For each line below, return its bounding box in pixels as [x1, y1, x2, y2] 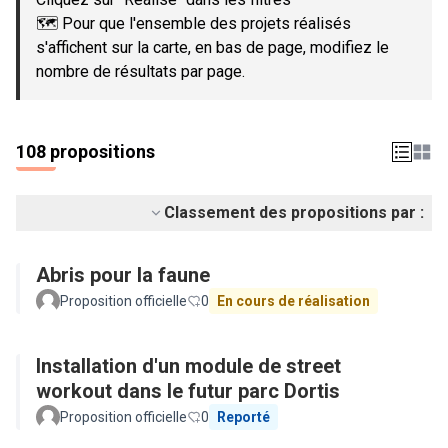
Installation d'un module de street [36, 354, 341, 378]
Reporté [217, 409, 270, 425]
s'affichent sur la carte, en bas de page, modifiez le [36, 38, 389, 57]
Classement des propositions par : [164, 203, 424, 222]
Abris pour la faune [36, 263, 210, 287]
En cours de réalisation [217, 293, 370, 309]
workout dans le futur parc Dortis [36, 379, 340, 403]
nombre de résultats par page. [36, 62, 245, 81]
